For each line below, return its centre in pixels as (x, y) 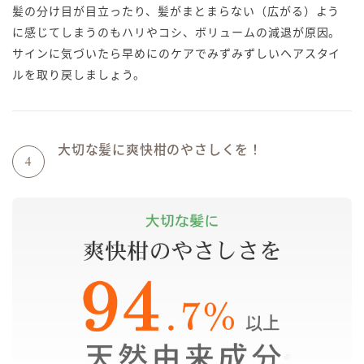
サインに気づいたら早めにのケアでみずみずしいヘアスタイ (177, 53)
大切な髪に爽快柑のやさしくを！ (160, 149)
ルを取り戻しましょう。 (79, 74)
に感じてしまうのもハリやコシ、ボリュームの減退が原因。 (177, 32)
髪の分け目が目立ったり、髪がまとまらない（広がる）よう (176, 11)
